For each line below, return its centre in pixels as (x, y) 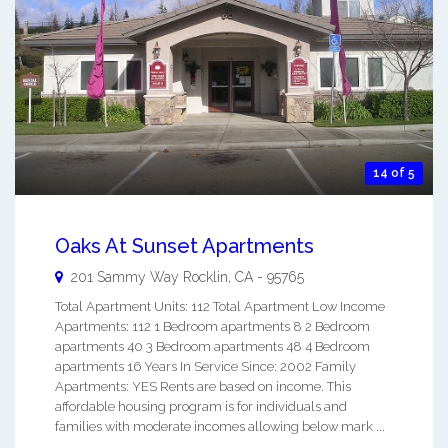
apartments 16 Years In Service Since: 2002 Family (205, 367)
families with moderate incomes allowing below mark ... (220, 427)
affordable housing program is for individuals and (201, 407)
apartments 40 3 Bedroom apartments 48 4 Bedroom (212, 347)
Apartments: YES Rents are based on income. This (203, 387)
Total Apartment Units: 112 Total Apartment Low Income (220, 307)
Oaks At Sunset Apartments (184, 246)
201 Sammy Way (125, 277)
